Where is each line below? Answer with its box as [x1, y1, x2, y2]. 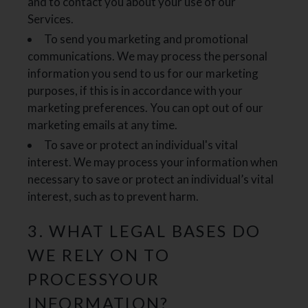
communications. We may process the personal [27, 48, 268, 63]
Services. [27, 11, 74, 26]
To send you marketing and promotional [44, 31, 249, 46]
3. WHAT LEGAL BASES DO [27, 221, 261, 241]
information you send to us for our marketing [27, 65, 259, 80]
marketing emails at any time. [27, 117, 178, 132]
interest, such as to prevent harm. [27, 189, 199, 204]
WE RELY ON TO [27, 245, 170, 265]
